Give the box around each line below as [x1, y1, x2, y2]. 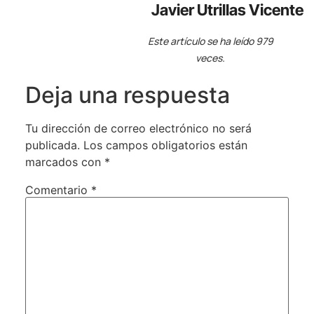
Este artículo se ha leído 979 [147, 34, 273, 48]
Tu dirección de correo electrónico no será [25, 121, 252, 135]
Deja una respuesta [25, 81, 230, 109]
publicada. [25, 137, 80, 152]
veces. [196, 50, 226, 64]
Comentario [25, 182, 91, 197]
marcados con [25, 154, 104, 169]
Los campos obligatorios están [83, 137, 247, 152]
